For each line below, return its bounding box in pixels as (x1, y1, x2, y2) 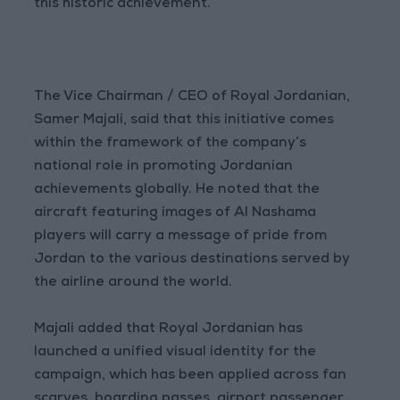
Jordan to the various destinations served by (34, 253, 351, 268)
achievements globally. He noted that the (34, 183, 321, 198)
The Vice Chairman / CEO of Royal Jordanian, (34, 90, 351, 105)
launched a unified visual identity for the (34, 346, 317, 361)
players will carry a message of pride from (34, 229, 328, 245)
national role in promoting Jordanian (34, 160, 294, 175)
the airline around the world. (34, 276, 233, 291)
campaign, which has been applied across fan (34, 369, 347, 384)
